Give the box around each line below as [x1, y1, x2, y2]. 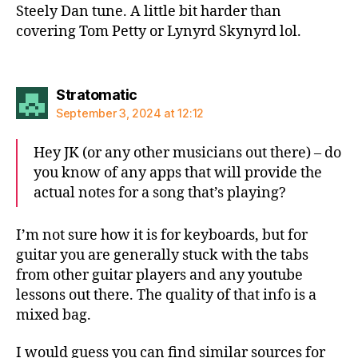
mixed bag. [16, 305, 91, 324]
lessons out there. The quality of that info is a [16, 285, 316, 304]
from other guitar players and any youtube [16, 265, 303, 284]
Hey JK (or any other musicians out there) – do [34, 144, 341, 162]
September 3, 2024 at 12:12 [56, 106, 204, 120]
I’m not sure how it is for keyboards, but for [16, 225, 308, 245]
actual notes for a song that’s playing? [34, 184, 286, 202]
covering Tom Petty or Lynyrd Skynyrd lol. [16, 22, 301, 41]
